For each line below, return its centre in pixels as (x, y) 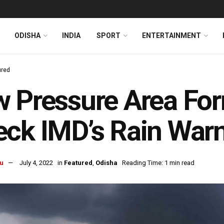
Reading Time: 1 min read (158, 163)
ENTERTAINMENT (171, 35)
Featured (78, 163)
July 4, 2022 (36, 163)
